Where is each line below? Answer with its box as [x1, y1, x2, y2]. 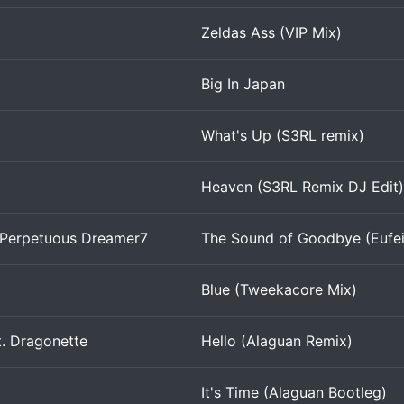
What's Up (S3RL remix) [201, 126, 364, 144]
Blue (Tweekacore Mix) [201, 280, 357, 298]
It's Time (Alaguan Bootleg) [201, 383, 387, 401]
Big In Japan [201, 75, 285, 93]
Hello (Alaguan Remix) [201, 332, 353, 350]
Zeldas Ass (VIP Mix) [201, 23, 342, 41]
